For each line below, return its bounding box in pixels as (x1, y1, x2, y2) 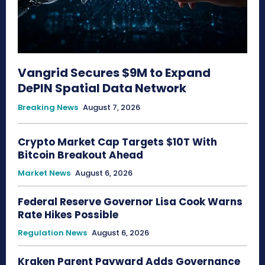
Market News (18, 167, 70, 179)
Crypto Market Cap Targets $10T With (18, 134, 217, 149)
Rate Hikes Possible (18, 207, 118, 222)
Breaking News (18, 101, 78, 113)
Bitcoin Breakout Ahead (18, 147, 143, 162)
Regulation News (18, 227, 87, 238)
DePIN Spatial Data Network (18, 79, 186, 96)
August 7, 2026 (83, 101, 140, 113)
